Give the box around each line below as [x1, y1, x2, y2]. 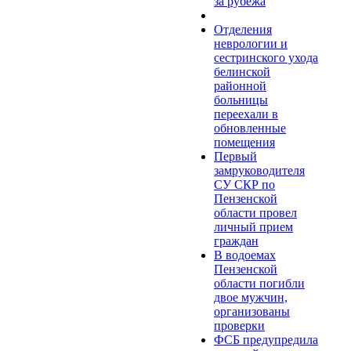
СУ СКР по [214, 177, 275, 191]
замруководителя [214, 163, 305, 177]
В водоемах [214, 248, 276, 262]
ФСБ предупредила [214, 332, 318, 346]
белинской [214, 64, 270, 78]
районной [214, 78, 266, 92]
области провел [214, 205, 297, 219]
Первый [214, 149, 257, 163]
